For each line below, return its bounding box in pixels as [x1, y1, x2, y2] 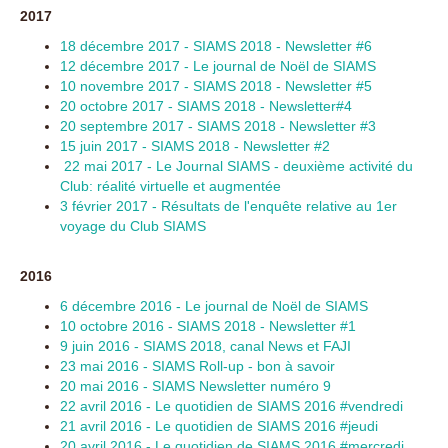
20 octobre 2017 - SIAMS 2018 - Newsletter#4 [60, 98, 352, 114]
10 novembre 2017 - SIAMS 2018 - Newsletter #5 [60, 78, 372, 94]
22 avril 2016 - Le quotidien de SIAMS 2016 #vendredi [60, 398, 403, 414]
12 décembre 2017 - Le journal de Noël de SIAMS [60, 58, 376, 74]
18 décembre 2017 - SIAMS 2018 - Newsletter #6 [60, 38, 372, 54]
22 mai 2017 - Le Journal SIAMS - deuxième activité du [64, 158, 413, 174]
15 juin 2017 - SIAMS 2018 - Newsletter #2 [60, 138, 330, 154]
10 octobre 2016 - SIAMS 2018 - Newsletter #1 [60, 318, 356, 334]
